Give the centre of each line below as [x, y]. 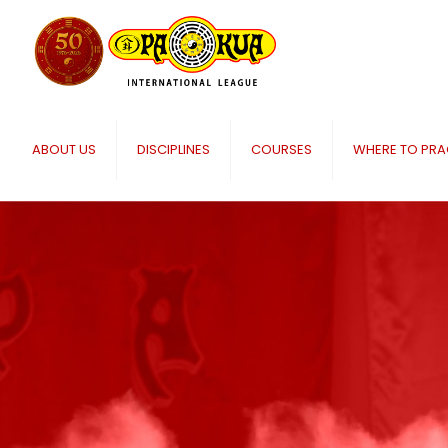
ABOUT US [64, 149]
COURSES [281, 149]
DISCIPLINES [173, 149]
